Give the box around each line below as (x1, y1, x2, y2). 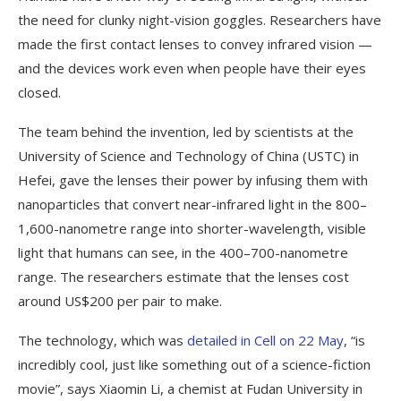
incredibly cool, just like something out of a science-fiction (18, 354, 371, 373)
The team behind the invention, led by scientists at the (18, 122, 354, 141)
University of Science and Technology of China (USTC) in (18, 146, 359, 165)
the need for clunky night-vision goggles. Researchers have (18, 10, 381, 29)
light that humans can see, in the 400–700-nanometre (18, 243, 348, 261)
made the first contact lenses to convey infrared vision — (18, 34, 372, 53)
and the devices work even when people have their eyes (18, 58, 366, 77)
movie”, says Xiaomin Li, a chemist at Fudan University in (18, 379, 363, 397)
